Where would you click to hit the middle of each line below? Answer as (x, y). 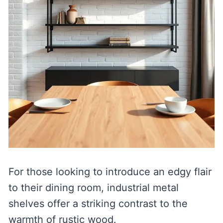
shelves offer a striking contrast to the (98, 204)
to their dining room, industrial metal (93, 188)
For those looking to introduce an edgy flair (110, 172)
